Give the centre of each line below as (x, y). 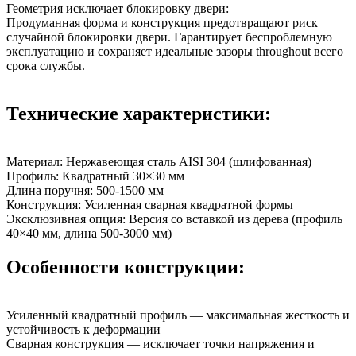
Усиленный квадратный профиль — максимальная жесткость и (178, 315)
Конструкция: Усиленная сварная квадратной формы (150, 205)
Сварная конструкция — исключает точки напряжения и (161, 343)
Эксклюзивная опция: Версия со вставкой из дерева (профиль (174, 219)
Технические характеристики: (139, 114)
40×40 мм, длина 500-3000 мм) (89, 234)
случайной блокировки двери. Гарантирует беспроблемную (169, 37)
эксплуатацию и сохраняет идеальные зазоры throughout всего (175, 52)
